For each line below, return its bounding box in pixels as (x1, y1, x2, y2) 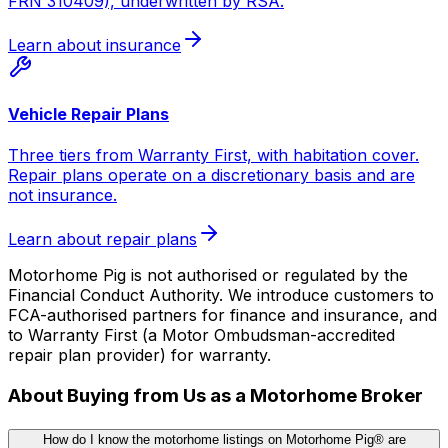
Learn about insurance (8, 34, 181, 55)
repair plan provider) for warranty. (8, 345, 271, 366)
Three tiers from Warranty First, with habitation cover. (8, 145, 419, 166)
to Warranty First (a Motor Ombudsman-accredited (8, 325, 395, 346)
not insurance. (8, 185, 117, 206)
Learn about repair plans (8, 229, 197, 250)
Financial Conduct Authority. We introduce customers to (8, 285, 434, 306)
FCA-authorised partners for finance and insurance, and (8, 305, 437, 326)
